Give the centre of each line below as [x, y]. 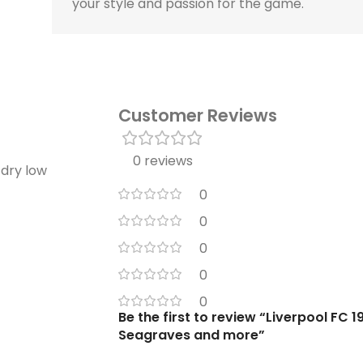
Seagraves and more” [191, 335]
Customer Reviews [197, 115]
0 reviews [162, 160]
